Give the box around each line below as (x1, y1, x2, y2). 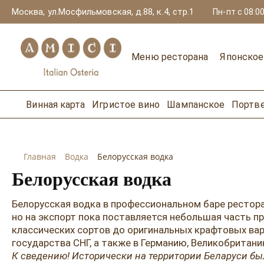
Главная (24, 151, 56, 162)
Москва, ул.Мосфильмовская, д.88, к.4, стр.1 (12, 6, 194, 17)
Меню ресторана (131, 51, 209, 62)
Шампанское (167, 98, 225, 110)
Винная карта (26, 98, 85, 110)
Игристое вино (92, 98, 160, 110)
